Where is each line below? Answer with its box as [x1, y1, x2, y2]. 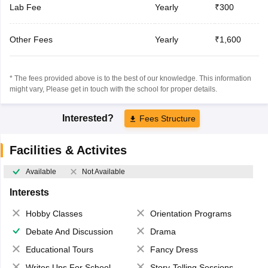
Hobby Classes [25, 208, 83, 218]
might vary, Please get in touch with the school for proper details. [9, 84, 217, 93]
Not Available [81, 167, 125, 176]
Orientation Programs [150, 208, 232, 218]
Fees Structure [139, 113, 196, 123]
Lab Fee [9, 2, 41, 12]
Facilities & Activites [9, 143, 127, 157]
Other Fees [9, 34, 53, 44]
